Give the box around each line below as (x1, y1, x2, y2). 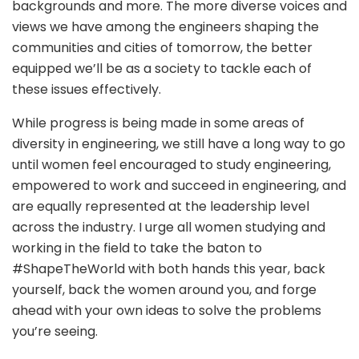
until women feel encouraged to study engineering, (12, 155, 331, 175)
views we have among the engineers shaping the (12, 18, 319, 37)
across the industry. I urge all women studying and (12, 218, 325, 237)
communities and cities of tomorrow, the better (12, 38, 313, 58)
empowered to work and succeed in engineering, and (12, 176, 346, 196)
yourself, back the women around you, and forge (12, 280, 317, 300)
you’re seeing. (12, 322, 101, 341)
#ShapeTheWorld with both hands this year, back (12, 260, 325, 279)
